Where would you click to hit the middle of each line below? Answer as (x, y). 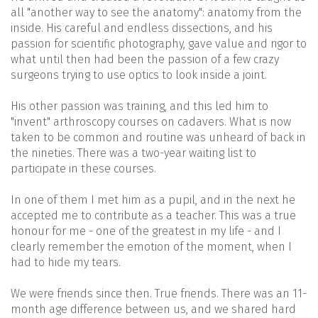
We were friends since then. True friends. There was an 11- (159, 293)
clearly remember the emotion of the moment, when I (151, 246)
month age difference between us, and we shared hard (153, 309)
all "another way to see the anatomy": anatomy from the (156, 12)
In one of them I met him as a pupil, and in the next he (153, 199)
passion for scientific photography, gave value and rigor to (159, 43)
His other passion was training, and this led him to (139, 106)
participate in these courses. (83, 168)
